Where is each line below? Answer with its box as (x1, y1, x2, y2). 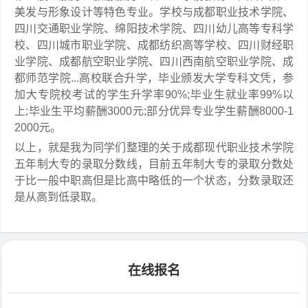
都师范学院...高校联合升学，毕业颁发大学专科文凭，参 (14, 72, 294, 84)
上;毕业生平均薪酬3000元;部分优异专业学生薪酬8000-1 (14, 105, 294, 117)
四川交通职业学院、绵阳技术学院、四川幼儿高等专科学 (14, 23, 294, 34)
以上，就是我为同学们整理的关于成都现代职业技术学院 (14, 142, 294, 153)
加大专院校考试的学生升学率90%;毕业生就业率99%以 (14, 89, 294, 100)
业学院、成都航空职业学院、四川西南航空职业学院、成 (14, 56, 294, 67)
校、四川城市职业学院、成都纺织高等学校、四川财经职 (14, 39, 294, 51)
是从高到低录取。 (14, 191, 102, 203)
